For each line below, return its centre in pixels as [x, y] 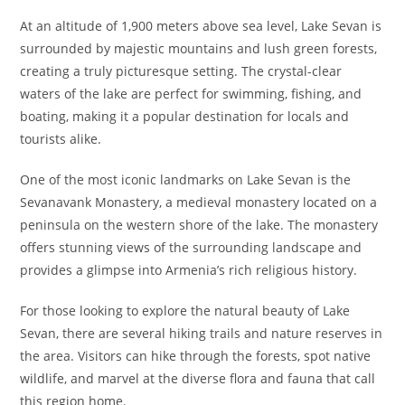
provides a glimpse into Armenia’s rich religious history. [189, 270]
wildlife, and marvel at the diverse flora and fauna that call [198, 378]
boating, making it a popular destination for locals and [185, 116]
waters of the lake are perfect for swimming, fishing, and [191, 94]
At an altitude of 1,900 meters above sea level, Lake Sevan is [201, 26]
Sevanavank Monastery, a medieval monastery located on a [199, 202]
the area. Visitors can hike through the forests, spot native [196, 356]
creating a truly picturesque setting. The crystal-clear [181, 71]
